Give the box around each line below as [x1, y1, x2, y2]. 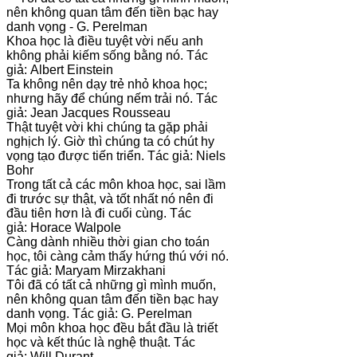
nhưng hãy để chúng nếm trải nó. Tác [6, 91, 218, 105]
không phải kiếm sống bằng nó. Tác [6, 48, 208, 62]
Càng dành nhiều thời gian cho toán [6, 234, 210, 249]
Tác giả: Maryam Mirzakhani [6, 263, 166, 277]
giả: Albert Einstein [6, 62, 113, 76]
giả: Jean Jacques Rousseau [6, 105, 171, 120]
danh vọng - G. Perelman [6, 19, 147, 33]
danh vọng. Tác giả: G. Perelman [6, 306, 192, 320]
